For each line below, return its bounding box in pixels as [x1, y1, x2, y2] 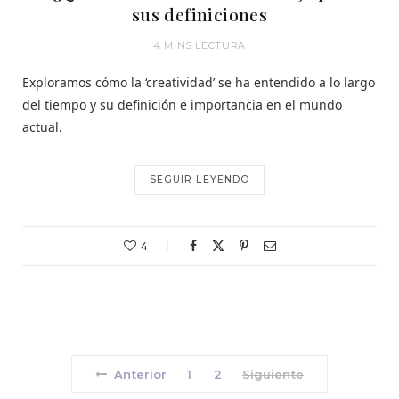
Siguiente [241, 367, 304, 381]
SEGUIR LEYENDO [150, 174, 249, 185]
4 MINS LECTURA [152, 39, 247, 52]
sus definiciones [131, 3, 268, 26]
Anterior [114, 367, 167, 381]
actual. [22, 118, 62, 135]
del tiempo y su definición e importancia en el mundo [22, 96, 342, 113]
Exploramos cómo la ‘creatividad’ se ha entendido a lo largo [22, 74, 375, 91]
